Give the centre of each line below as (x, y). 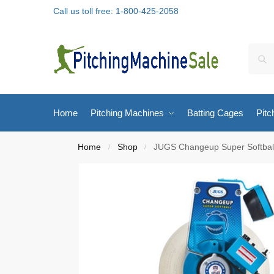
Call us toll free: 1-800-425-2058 (116, 11)
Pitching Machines (127, 113)
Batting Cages (215, 113)
